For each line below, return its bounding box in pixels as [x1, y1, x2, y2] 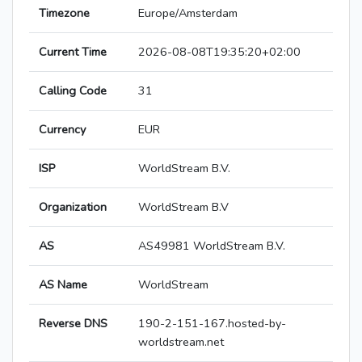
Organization [39, 199, 107, 216]
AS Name [39, 276, 87, 293]
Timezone [39, 5, 90, 22]
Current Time [39, 44, 107, 61]
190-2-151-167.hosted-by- [138, 315, 286, 332]
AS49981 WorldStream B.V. [138, 238, 285, 255]
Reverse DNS [39, 315, 107, 332]
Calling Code [39, 82, 107, 99]
